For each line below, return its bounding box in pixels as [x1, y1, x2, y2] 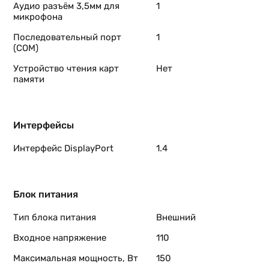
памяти [13, 74, 44, 85]
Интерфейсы [13, 119, 74, 131]
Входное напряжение [13, 232, 106, 243]
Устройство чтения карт [13, 63, 119, 74]
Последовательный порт [13, 32, 121, 43]
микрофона [13, 11, 62, 22]
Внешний [156, 212, 196, 223]
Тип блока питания [13, 212, 96, 223]
